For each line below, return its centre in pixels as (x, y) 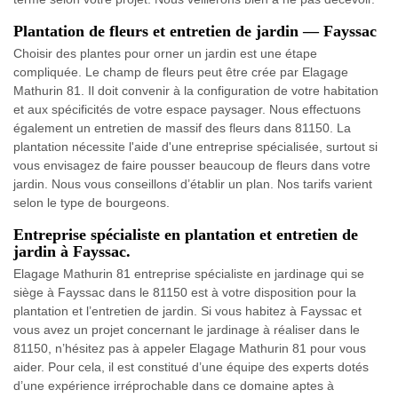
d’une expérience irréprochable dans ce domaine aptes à (174, 385)
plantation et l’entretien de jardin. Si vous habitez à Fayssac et (187, 310)
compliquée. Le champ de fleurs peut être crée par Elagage (181, 72)
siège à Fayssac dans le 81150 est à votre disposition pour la (185, 292)
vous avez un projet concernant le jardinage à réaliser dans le (187, 329)
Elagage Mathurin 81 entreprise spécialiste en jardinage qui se (189, 273)
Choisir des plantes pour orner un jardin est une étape (165, 53)
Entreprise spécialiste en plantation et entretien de (186, 234)
